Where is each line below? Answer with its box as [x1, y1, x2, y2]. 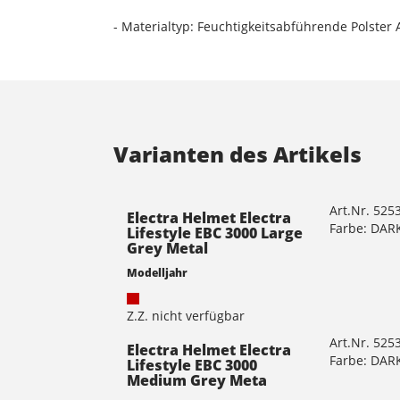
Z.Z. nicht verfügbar [127, 306, 245, 324]
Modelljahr [127, 264, 187, 279]
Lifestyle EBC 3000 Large [127, 222, 303, 243]
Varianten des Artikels [113, 138, 362, 169]
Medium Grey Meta [127, 370, 267, 390]
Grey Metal [127, 237, 208, 258]
